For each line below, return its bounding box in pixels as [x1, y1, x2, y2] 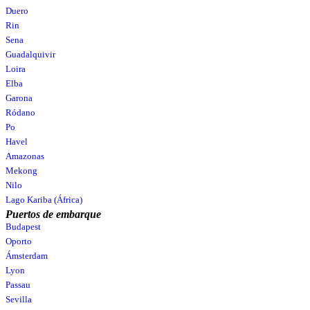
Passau [6, 280, 30, 290]
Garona [6, 93, 33, 103]
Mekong [6, 165, 37, 176]
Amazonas [6, 151, 44, 161]
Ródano [6, 107, 35, 118]
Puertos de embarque [6, 208, 101, 220]
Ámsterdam [6, 250, 48, 261]
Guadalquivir [6, 49, 55, 60]
